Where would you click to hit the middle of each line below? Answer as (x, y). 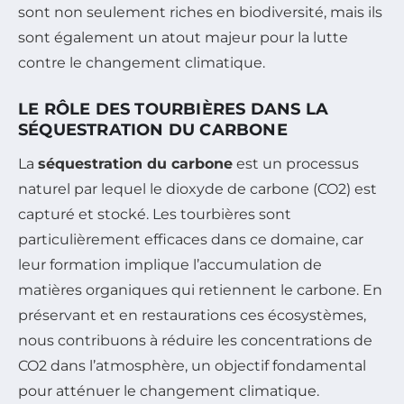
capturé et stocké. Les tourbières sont (155, 214)
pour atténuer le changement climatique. (169, 390)
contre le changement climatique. (142, 62)
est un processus (296, 163)
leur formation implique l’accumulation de (170, 264)
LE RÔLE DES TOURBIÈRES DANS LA (174, 109)
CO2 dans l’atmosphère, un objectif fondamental (192, 365)
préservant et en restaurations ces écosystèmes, (192, 315)
